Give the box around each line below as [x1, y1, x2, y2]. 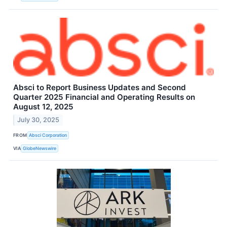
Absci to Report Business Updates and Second [13, 83, 186, 93]
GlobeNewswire [23, 145, 57, 151]
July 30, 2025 [17, 116, 60, 124]
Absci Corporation [29, 132, 67, 138]
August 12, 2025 [13, 102, 73, 112]
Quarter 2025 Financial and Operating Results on [13, 92, 195, 102]
